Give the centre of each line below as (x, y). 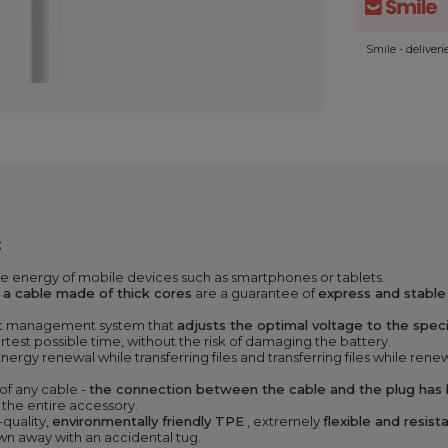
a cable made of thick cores (97, 293)
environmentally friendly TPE (148, 421)
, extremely (283, 421)
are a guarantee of (255, 293)
